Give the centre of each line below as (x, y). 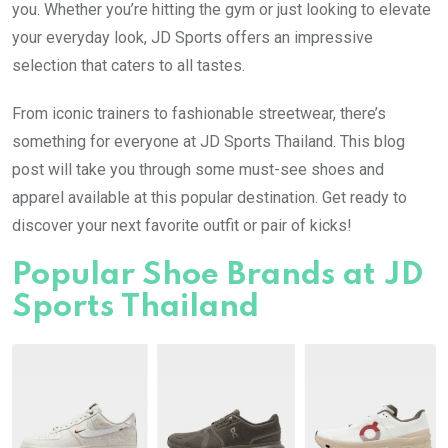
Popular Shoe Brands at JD (217, 275)
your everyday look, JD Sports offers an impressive (192, 37)
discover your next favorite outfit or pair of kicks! (182, 225)
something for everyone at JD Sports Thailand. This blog (208, 141)
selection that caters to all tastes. (128, 65)
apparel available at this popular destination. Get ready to (209, 197)
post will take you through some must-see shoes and (198, 169)
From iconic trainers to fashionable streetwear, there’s (199, 113)
